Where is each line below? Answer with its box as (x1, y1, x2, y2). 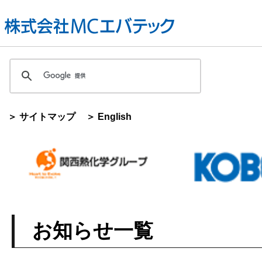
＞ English (86, 112, 132, 122)
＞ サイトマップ (8, 112, 75, 122)
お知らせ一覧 (32, 219, 153, 242)
